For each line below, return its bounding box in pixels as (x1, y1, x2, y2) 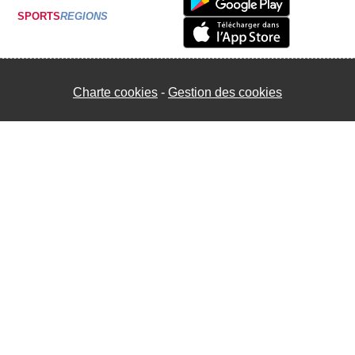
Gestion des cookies (168, 85, 282, 99)
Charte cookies (73, 85, 158, 99)
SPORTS (17, 10, 60, 23)
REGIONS (60, 10, 108, 23)
